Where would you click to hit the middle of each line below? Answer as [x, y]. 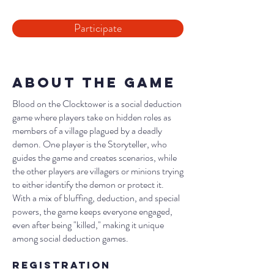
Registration [64, 265]
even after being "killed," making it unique [88, 225]
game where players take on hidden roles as [92, 117]
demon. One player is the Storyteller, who [90, 144]
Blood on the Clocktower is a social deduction [97, 104]
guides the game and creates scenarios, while [94, 157]
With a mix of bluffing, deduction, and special [96, 198]
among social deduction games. [70, 238]
